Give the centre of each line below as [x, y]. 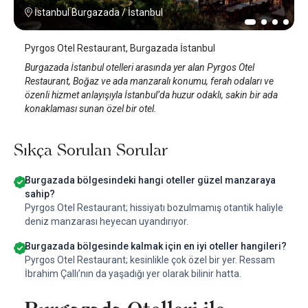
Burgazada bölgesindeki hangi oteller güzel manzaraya [150, 180]
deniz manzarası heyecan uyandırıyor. [107, 222]
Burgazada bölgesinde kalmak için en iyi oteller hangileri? [156, 246]
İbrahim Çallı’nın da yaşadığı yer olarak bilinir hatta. [133, 274]
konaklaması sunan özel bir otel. [91, 109]
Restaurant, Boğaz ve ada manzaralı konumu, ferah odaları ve [149, 81]
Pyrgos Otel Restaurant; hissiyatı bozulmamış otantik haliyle [154, 208]
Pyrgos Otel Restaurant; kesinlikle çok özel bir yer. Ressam [150, 260]
